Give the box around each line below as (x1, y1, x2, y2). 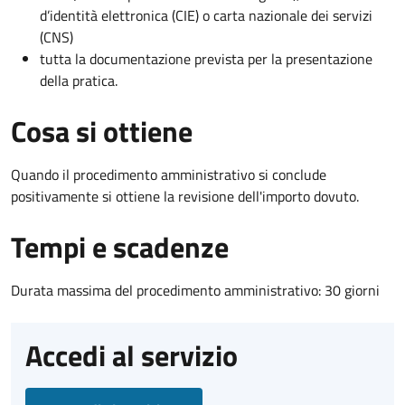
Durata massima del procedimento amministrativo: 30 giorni (11, 278, 380, 301)
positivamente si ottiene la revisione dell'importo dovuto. (11, 184, 359, 207)
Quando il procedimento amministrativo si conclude (11, 163, 326, 185)
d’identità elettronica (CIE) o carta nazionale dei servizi (40, 4, 372, 26)
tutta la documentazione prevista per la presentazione (40, 47, 372, 70)
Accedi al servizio (25, 333, 238, 377)
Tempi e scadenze (11, 224, 229, 268)
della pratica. (40, 69, 118, 91)
